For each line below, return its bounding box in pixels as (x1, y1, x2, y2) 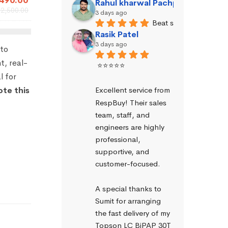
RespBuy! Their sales (95, 97, 166, 107)
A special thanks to (95, 183, 161, 193)
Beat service (152, 17, 193, 27)
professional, (95, 134, 140, 145)
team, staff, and (95, 109, 150, 120)
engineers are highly (95, 122, 164, 132)
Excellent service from (95, 85, 170, 95)
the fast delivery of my (95, 208, 170, 218)
